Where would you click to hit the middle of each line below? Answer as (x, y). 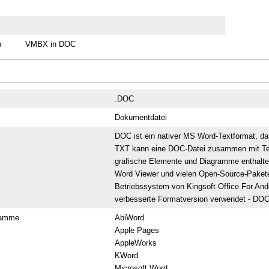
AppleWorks (136, 243)
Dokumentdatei (141, 117)
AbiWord (130, 217)
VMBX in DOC (51, 44)
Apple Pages (137, 230)
